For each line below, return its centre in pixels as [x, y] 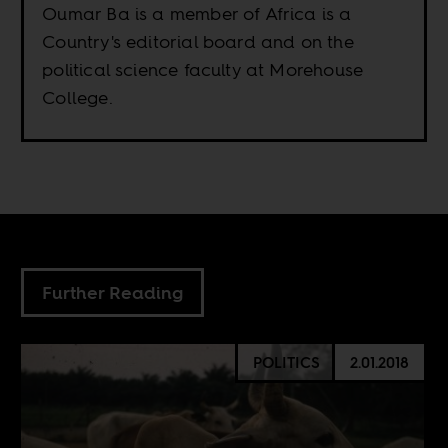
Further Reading [113, 293]
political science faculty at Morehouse [203, 70]
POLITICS [286, 362]
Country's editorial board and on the [198, 42]
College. [77, 98]
